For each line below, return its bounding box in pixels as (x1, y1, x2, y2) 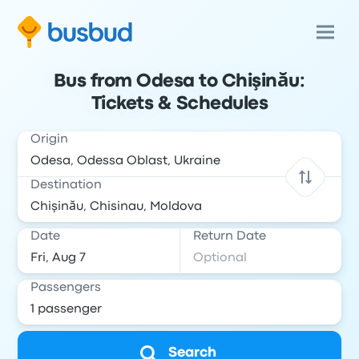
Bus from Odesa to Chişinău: (54, 74, 305, 90)
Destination (30, 179, 103, 191)
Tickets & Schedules (91, 96, 268, 112)
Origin (30, 134, 69, 145)
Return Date (193, 231, 266, 242)
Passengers (30, 282, 102, 293)
